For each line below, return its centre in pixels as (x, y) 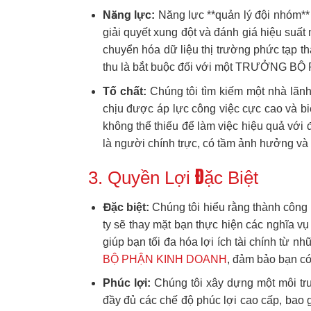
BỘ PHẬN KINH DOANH (165, 259)
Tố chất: (124, 91)
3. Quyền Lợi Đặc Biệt (173, 177)
